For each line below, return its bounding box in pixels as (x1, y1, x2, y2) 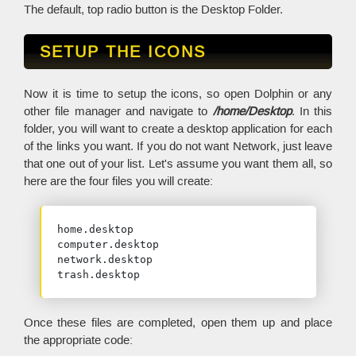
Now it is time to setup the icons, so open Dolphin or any (24, 86, 332, 102)
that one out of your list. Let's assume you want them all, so (24, 156, 332, 172)
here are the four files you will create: (24, 173, 213, 189)
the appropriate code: (24, 332, 133, 348)
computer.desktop (57, 238, 159, 250)
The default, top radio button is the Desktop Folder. (24, 2, 283, 17)
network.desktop (57, 253, 153, 265)
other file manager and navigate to (24, 103, 213, 119)
